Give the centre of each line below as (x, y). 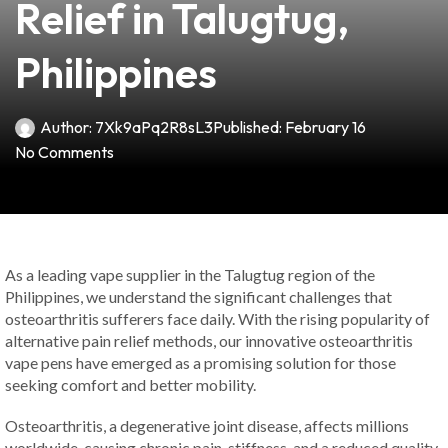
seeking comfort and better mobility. (130, 384)
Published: (247, 127)
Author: (66, 127)
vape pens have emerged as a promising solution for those (200, 362)
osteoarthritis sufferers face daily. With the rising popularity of (217, 318)
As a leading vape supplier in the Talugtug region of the (190, 274)
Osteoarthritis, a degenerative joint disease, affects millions (207, 425)
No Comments (64, 152)
